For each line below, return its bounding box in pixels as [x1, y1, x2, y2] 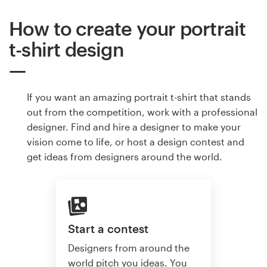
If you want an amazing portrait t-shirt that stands [27, 91, 251, 103]
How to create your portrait [9, 17, 246, 40]
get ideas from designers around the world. [27, 151, 222, 163]
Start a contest [68, 221, 148, 235]
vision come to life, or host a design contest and [27, 136, 244, 148]
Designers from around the [68, 242, 190, 254]
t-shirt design [9, 38, 123, 61]
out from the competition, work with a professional [27, 106, 257, 118]
